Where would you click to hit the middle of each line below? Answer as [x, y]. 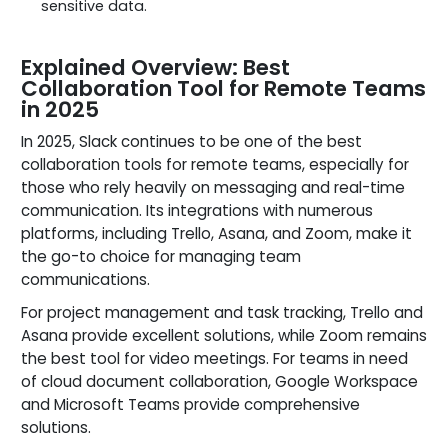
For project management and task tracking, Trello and [222, 312]
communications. [85, 279]
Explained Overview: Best [155, 67]
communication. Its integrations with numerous [197, 210]
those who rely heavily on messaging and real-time [213, 187]
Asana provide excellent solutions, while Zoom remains [224, 335]
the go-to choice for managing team [161, 256]
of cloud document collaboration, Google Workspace [219, 381]
